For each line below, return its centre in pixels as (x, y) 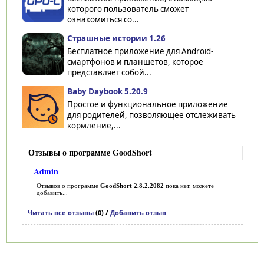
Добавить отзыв (138, 212)
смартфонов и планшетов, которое (135, 62)
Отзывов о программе (68, 185)
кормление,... (94, 125)
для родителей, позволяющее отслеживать (151, 115)
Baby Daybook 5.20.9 (107, 91)
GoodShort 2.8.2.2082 (132, 185)
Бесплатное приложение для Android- (140, 51)
